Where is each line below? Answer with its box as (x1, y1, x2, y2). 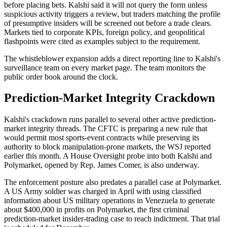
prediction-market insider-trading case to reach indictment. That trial (4, 214, 220, 223)
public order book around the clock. (4, 72, 118, 81)
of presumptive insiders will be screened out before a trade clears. (4, 18, 212, 27)
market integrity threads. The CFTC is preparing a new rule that (4, 124, 207, 133)
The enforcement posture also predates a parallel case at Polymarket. (4, 178, 221, 187)
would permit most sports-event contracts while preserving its (4, 133, 199, 142)
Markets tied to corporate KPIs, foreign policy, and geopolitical (4, 27, 205, 36)
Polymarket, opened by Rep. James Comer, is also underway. (4, 161, 199, 170)
